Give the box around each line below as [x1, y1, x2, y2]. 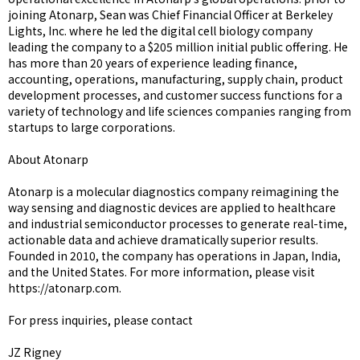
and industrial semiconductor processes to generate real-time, [8, 215, 347, 231]
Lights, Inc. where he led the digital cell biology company [8, 22, 313, 39]
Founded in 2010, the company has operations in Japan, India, [8, 247, 341, 264]
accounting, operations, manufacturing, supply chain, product [8, 71, 343, 87]
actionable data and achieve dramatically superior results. [8, 231, 318, 247]
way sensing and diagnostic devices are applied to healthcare [8, 199, 336, 215]
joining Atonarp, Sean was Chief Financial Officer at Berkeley [8, 6, 333, 22]
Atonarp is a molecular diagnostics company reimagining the [8, 183, 339, 199]
